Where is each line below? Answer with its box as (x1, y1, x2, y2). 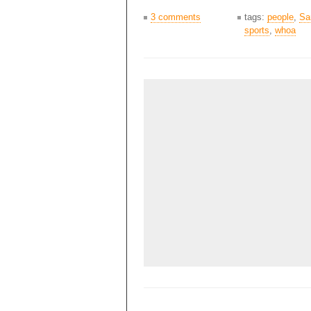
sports (244, 25, 269, 35)
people (267, 12, 294, 22)
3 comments (151, 12, 201, 22)
